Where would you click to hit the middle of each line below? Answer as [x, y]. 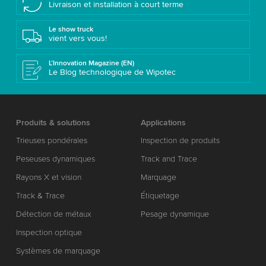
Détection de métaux [53, 214]
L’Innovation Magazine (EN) [91, 63]
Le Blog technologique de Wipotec [112, 72]
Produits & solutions [53, 122]
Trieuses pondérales [51, 140]
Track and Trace [169, 159]
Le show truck [71, 29]
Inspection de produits [180, 140]
